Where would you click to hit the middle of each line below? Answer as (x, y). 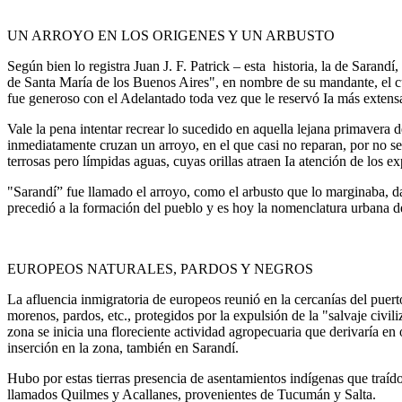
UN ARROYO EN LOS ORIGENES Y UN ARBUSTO (171, 35)
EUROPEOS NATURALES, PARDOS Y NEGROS (160, 268)
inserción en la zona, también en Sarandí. (123, 347)
